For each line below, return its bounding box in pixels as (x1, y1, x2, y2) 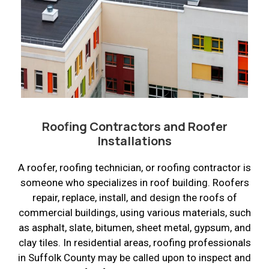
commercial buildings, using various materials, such (18, 206, 251, 219)
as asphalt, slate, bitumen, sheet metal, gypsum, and (18, 221, 251, 234)
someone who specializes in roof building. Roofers (20, 176, 249, 189)
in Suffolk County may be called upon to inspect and (18, 251, 251, 264)
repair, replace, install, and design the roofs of (32, 191, 237, 204)
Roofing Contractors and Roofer (41, 118, 228, 134)
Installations (97, 132, 172, 149)
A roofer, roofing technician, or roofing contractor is (18, 161, 251, 174)
